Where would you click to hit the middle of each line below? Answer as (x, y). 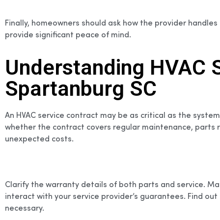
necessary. (25, 208)
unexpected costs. (39, 138)
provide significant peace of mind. (68, 34)
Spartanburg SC (81, 89)
